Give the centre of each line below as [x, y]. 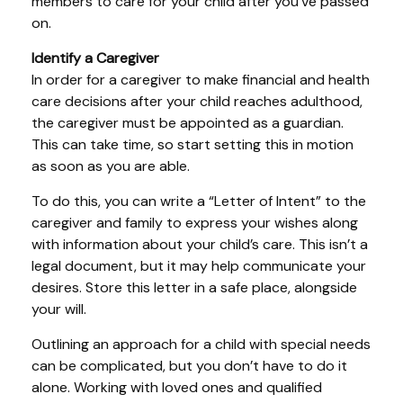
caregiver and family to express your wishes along [195, 223]
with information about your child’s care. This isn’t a [200, 245]
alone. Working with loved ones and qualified [177, 388]
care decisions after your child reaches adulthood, [197, 102]
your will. [59, 309]
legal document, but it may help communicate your [199, 266]
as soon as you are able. [111, 166]
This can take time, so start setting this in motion [193, 145]
